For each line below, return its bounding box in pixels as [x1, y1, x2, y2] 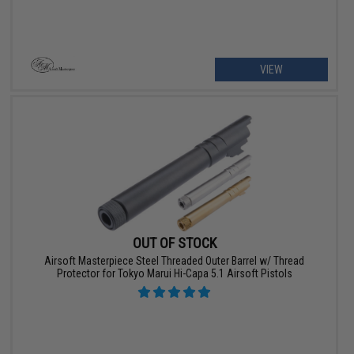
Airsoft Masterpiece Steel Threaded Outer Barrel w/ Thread [44, 254, 305, 267]
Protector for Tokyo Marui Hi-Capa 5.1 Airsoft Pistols [56, 266, 292, 280]
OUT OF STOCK [132, 234, 217, 251]
